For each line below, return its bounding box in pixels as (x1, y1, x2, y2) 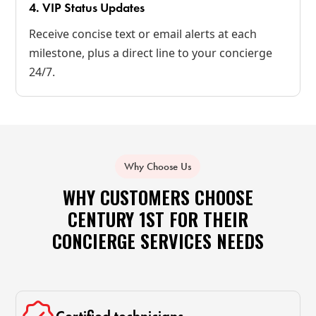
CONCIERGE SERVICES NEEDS (51, 227, 264, 255)
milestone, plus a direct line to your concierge (29, 45, 273, 61)
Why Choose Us (124, 160, 192, 174)
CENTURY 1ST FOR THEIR (67, 205, 248, 233)
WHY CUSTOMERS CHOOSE (62, 183, 253, 212)
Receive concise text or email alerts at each (29, 26, 257, 42)
